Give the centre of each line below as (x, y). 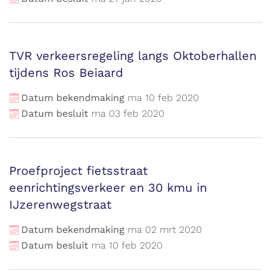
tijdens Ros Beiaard (66, 73)
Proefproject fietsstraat (78, 171)
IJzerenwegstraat (60, 204)
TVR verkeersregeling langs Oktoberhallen (133, 56)
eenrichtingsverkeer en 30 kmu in (108, 188)
